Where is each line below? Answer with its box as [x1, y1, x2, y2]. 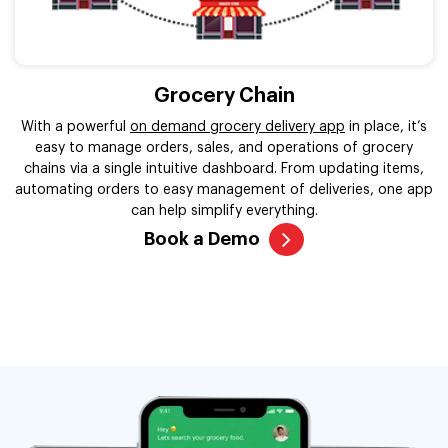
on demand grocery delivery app [130, 119, 345, 134]
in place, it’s [345, 119, 427, 134]
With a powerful [21, 119, 130, 134]
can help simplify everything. [130, 203, 318, 218]
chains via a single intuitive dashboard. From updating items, [24, 161, 424, 176]
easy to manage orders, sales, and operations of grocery [35, 140, 413, 155]
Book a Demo [144, 229, 260, 248]
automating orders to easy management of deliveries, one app [15, 182, 433, 197]
